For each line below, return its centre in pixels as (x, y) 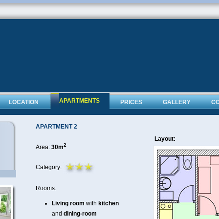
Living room (68, 203)
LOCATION (24, 102)
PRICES (131, 102)
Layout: (165, 139)
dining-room (80, 214)
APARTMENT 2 (56, 127)
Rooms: (46, 188)
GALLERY (177, 102)
